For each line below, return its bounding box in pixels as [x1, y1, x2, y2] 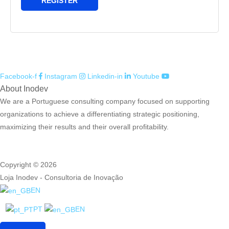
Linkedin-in [87, 73, 123, 81]
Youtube [133, 73, 159, 81]
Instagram [44, 73, 77, 81]
